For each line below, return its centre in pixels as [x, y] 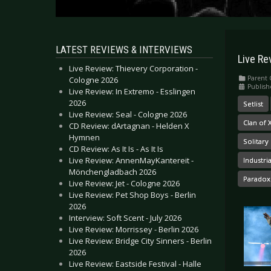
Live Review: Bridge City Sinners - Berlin [140, 241]
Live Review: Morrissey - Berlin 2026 [134, 229]
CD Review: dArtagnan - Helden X [129, 126]
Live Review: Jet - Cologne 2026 [124, 183]
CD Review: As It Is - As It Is [116, 149]
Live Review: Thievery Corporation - [133, 68]
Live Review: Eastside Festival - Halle [135, 264]
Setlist [253, 103]
